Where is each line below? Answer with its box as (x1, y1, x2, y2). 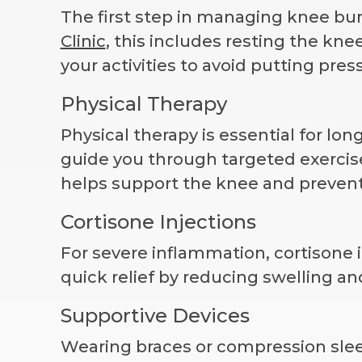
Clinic (60, 31, 106, 51)
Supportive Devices (60, 303, 250, 327)
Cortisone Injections (60, 209, 256, 234)
